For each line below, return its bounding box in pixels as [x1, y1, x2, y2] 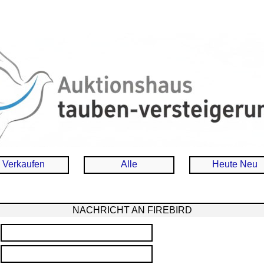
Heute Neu [212, 159, 258, 169]
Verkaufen [2, 159, 45, 169]
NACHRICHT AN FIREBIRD [72, 205, 192, 215]
